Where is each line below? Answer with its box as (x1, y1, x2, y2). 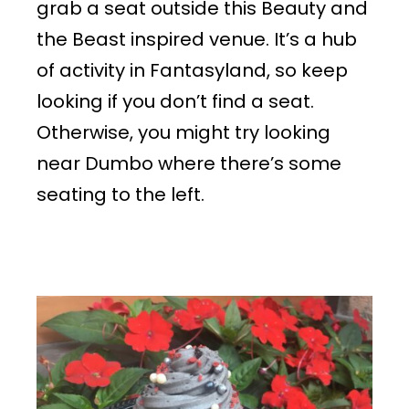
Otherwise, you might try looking (37, 119, 330, 145)
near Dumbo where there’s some (37, 150, 341, 176)
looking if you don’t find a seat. (37, 88, 314, 114)
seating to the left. (37, 181, 209, 207)
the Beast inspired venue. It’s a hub (37, 26, 357, 52)
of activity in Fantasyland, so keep (37, 57, 348, 83)
